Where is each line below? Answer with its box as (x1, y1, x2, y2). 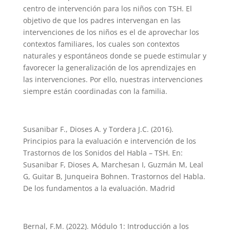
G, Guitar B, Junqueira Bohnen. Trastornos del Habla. (23, 171, 205, 182)
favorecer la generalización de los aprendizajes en (23, 63, 196, 73)
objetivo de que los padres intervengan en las (23, 15, 181, 26)
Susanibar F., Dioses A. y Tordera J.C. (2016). (23, 124, 174, 135)
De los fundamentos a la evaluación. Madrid (23, 183, 175, 194)
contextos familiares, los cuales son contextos (23, 39, 180, 49)
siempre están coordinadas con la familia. (23, 86, 169, 97)
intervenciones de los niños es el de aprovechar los (23, 27, 199, 37)
